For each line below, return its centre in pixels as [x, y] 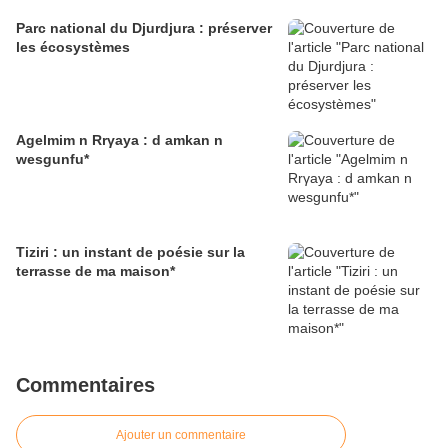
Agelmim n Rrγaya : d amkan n [119, 140]
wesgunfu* [52, 159]
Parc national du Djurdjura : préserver [144, 28]
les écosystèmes [73, 47]
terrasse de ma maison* [95, 271]
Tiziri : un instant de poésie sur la [130, 252]
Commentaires [85, 385]
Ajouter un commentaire [181, 435]
